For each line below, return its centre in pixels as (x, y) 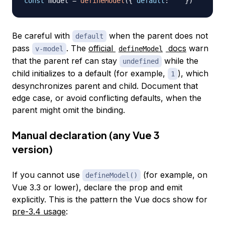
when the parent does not (157, 35)
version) (32, 149)
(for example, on (174, 175)
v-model (49, 48)
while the (180, 61)
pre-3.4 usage (39, 211)
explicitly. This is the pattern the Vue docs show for (110, 199)
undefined (141, 61)
